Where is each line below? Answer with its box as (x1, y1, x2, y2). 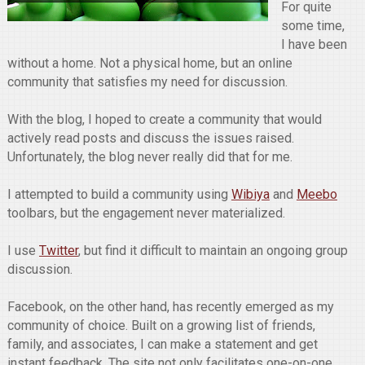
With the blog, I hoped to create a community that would (7, 112, 322, 127)
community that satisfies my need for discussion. (7, 74, 288, 90)
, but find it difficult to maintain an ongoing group (77, 243, 348, 258)
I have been (280, 37, 347, 52)
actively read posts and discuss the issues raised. (7, 130, 294, 146)
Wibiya (231, 187, 270, 202)
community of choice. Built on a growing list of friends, (7, 318, 315, 333)
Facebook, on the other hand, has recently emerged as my (7, 299, 334, 314)
